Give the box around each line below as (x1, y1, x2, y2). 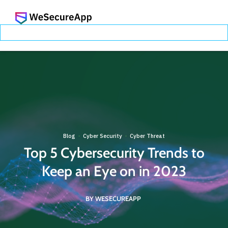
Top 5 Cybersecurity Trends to (23, 144, 205, 161)
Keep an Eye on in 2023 (42, 162, 186, 180)
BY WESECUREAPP (85, 194, 141, 203)
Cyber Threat (130, 132, 165, 139)
